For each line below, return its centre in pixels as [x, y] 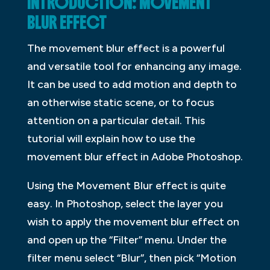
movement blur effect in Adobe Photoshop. [135, 156]
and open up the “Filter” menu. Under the [127, 240]
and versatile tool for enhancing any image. [134, 66]
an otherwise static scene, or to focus [120, 102]
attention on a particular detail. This [116, 120]
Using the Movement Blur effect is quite [126, 185]
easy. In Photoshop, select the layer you [125, 203]
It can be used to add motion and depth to [132, 84]
